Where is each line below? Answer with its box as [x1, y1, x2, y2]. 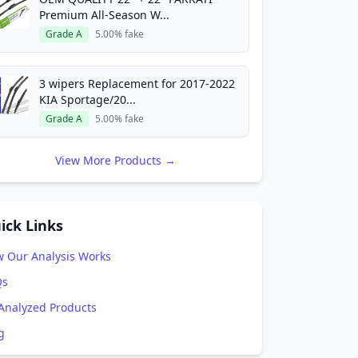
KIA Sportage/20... [39, 92, 136, 107]
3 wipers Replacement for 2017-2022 [39, 76, 235, 91]
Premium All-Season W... [39, 7, 169, 22]
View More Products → [54, 153, 176, 168]
